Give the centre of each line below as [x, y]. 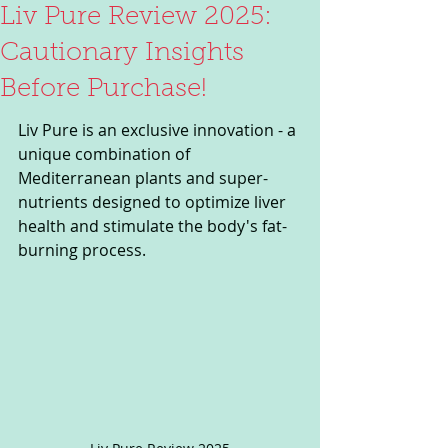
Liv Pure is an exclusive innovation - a [159, 130]
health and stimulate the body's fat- [152, 226]
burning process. [82, 250]
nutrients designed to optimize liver [154, 202]
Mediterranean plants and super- [143, 178]
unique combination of [106, 154]
